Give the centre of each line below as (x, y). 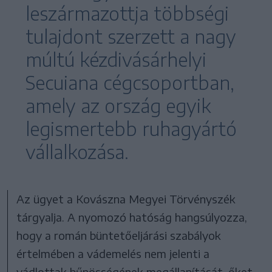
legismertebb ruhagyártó (131, 128)
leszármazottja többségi (127, 13)
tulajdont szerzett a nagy (131, 36)
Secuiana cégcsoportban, (130, 82)
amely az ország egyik (118, 105)
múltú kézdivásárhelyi (116, 59)
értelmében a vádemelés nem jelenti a (113, 253)
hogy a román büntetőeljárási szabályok (119, 235)
